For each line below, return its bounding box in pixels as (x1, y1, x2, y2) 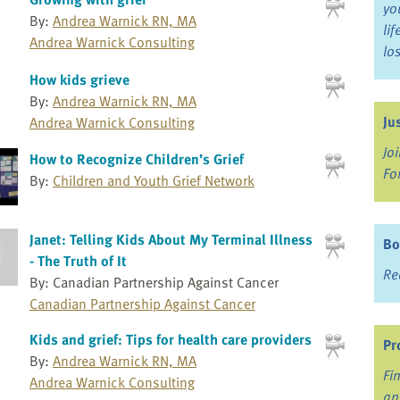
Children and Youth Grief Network (52, 170, 254, 192)
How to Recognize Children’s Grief (29, 148, 244, 171)
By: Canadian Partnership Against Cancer (29, 271, 279, 294)
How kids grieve (29, 68, 129, 90)
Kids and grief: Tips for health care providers (29, 329, 312, 351)
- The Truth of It (29, 250, 127, 272)
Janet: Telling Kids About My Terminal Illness (29, 229, 312, 251)
